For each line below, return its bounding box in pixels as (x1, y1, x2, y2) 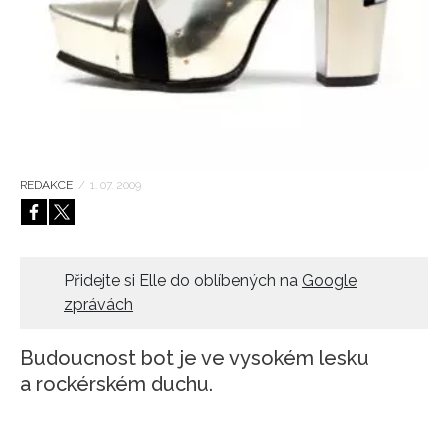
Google (302, 270, 357, 290)
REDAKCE (20, 177, 73, 192)
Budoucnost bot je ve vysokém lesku (20, 345, 369, 370)
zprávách (64, 294, 133, 314)
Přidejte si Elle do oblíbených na (64, 270, 302, 290)
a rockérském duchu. (20, 371, 213, 396)
